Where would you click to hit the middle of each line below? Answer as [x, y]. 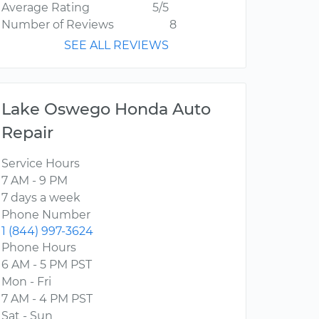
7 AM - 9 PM [35, 181]
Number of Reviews [58, 25]
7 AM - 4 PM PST [47, 299]
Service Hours [41, 164]
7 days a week [41, 198]
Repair [27, 133]
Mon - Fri [26, 282]
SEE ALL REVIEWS [116, 46]
